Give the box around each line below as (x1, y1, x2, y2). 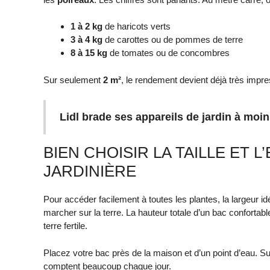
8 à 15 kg (71, 48, 107, 58)
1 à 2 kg (71, 21, 102, 32)
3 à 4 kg (71, 34, 102, 45)
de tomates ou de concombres (107, 48, 230, 58)
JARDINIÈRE (43, 162, 136, 181)
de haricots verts (102, 21, 171, 32)
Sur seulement (43, 74, 103, 85)
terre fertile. (43, 221, 87, 231)
